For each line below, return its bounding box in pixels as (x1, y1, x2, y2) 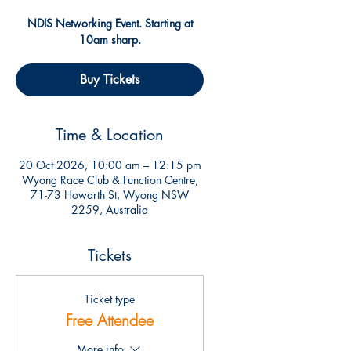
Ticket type (85, 291, 135, 306)
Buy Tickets (80, 71, 139, 88)
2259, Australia (71, 202, 148, 217)
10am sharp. (78, 32, 141, 47)
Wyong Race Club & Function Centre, (21, 172, 198, 187)
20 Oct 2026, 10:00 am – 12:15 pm (18, 157, 201, 172)
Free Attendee (66, 309, 154, 331)
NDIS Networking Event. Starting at (27, 16, 193, 31)
